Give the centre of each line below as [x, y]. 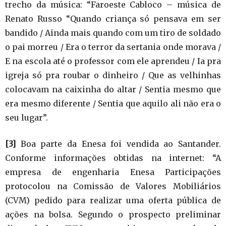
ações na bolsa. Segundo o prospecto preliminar [113, 215]
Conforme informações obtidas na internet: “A [113, 158]
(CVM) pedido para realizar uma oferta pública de [113, 201]
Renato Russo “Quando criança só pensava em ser [113, 19]
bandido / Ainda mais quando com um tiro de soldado [113, 33]
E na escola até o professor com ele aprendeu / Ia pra [113, 61]
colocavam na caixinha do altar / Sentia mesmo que [113, 90]
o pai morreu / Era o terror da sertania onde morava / [113, 47]
